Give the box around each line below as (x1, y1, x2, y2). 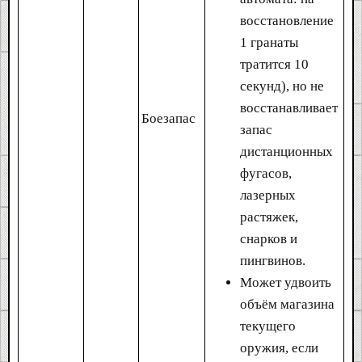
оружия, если (240, 339, 318, 356)
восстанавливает (240, 99, 338, 116)
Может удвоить (240, 274, 331, 290)
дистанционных (240, 143, 333, 159)
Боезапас (141, 110, 196, 126)
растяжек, (240, 208, 298, 225)
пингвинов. (240, 252, 305, 268)
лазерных (240, 187, 296, 203)
